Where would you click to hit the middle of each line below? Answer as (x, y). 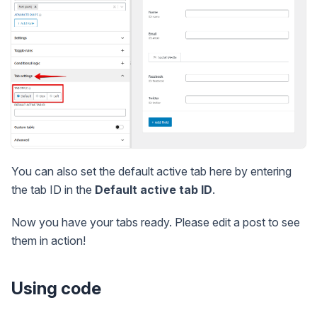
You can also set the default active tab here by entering (151, 172)
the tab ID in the (53, 190)
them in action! (48, 241)
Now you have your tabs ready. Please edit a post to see (156, 223)
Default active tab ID (154, 190)
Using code (56, 289)
